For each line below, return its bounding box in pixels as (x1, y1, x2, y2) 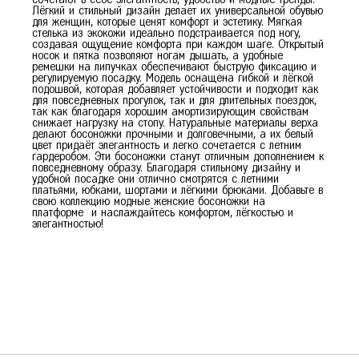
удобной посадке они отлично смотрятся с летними (32, 173, 279, 185)
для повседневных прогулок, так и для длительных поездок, (32, 95, 317, 107)
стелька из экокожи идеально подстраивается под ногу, (32, 27, 301, 39)
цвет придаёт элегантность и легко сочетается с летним (32, 139, 301, 151)
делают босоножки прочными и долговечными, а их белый (32, 128, 313, 140)
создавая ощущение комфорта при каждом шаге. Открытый (32, 38, 324, 50)
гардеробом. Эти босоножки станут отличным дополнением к (32, 151, 324, 163)
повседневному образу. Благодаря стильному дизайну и (32, 162, 301, 174)
